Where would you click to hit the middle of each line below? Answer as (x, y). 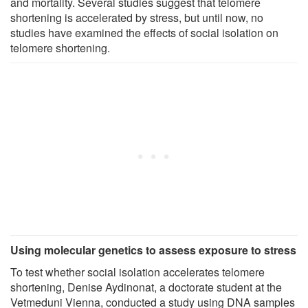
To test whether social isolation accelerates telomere (137, 272)
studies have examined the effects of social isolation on (144, 32)
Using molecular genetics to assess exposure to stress (153, 250)
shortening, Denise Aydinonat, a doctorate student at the (146, 287)
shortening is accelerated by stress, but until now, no (137, 17)
